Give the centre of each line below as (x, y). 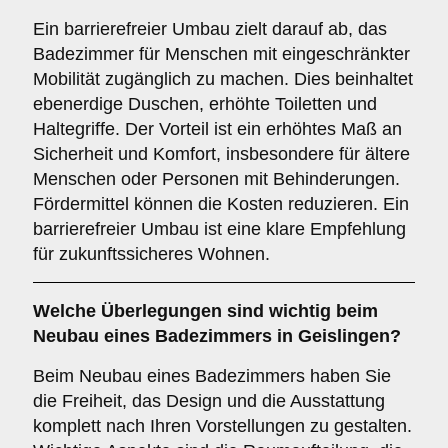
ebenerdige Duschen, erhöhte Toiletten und (205, 104)
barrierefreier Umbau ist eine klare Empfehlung (219, 229)
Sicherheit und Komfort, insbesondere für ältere (221, 154)
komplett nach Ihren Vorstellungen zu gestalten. (222, 426)
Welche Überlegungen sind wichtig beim (205, 311)
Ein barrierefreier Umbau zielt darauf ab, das (210, 29)
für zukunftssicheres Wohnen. (151, 254)
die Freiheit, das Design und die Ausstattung (209, 401)
